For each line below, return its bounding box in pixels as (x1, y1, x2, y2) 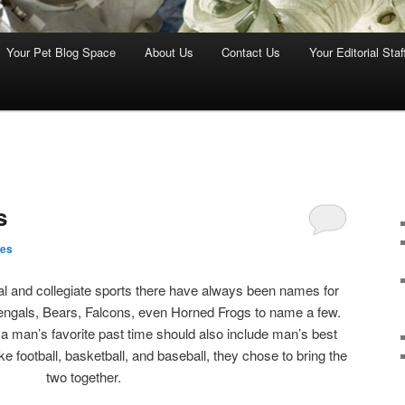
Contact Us (221, 43, 281, 61)
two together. (45, 366, 121, 386)
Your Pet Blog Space (6, 43, 117, 61)
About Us (144, 43, 193, 61)
